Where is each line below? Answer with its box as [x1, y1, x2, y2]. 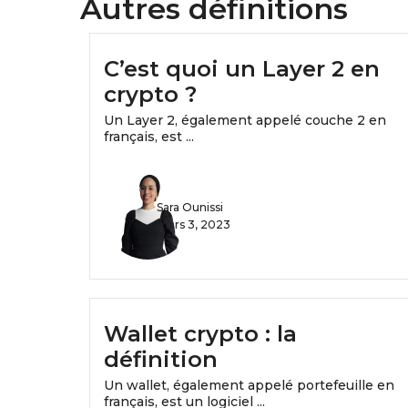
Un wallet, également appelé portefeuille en [104, 377, 394, 394]
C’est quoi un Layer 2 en [104, 56, 380, 83]
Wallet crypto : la [104, 321, 297, 348]
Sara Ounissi [157, 200, 223, 215]
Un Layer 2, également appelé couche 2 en [104, 112, 386, 129]
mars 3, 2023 [157, 218, 230, 232]
